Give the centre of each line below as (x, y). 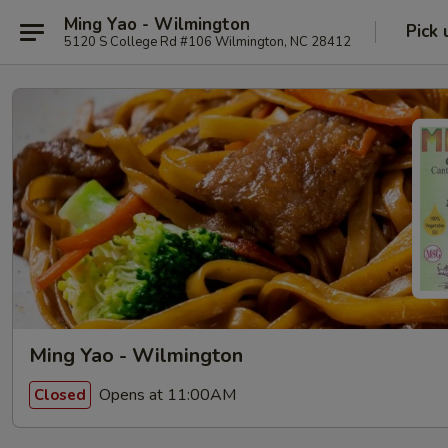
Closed (60, 394)
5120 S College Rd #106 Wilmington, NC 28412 (207, 41)
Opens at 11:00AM (165, 394)
